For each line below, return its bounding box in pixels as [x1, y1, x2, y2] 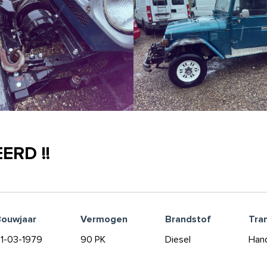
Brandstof [165, 213, 211, 225]
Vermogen [80, 213, 128, 225]
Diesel [165, 234, 191, 246]
